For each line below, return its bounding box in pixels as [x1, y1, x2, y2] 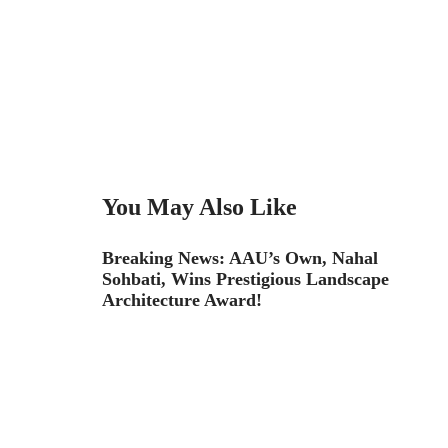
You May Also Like [102, 194, 297, 220]
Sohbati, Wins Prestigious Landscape [102, 269, 389, 289]
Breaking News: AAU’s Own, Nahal [102, 248, 378, 268]
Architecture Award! [102, 290, 262, 310]
